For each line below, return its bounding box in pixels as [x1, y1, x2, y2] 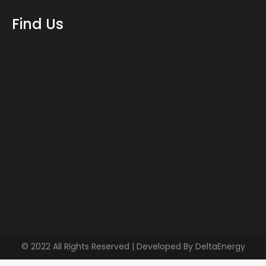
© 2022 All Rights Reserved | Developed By [21, 240, 195, 253]
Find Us [12, 14, 64, 34]
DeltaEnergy [195, 240, 245, 253]
